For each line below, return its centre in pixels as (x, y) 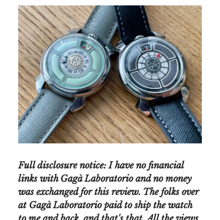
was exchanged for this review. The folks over (109, 192)
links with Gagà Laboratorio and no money (105, 179)
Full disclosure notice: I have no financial (101, 165)
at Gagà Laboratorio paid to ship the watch (105, 205)
